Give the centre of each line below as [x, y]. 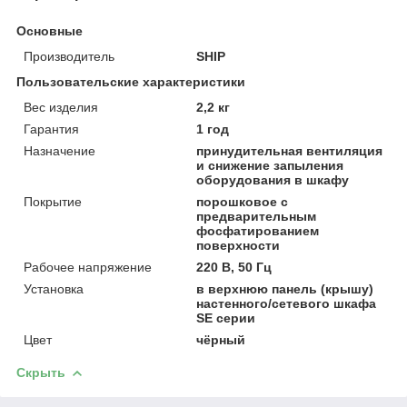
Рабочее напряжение [88, 268]
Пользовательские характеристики [131, 82]
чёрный [221, 340]
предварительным [257, 217]
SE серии [226, 318]
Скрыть [41, 373]
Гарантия [51, 129]
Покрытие [53, 202]
